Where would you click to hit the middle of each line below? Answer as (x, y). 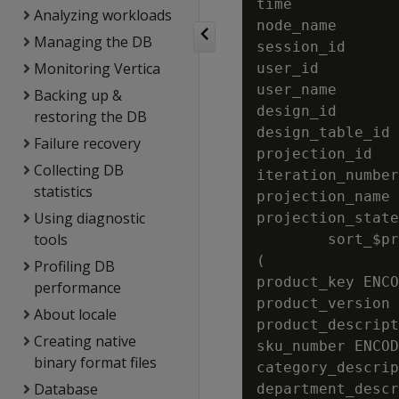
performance (78, 288)
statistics (64, 191)
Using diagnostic (89, 218)
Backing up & (77, 95)
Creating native (85, 341)
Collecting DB (78, 170)
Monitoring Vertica (97, 69)
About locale (75, 314)
